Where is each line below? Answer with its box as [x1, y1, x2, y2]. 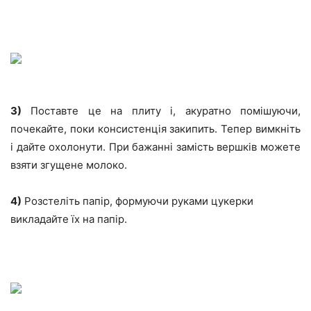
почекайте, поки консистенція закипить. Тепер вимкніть [10, 122, 301, 135]
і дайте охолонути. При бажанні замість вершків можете [10, 140, 301, 153]
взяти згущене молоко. [10, 158, 127, 171]
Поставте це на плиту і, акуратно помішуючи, [22, 104, 301, 117]
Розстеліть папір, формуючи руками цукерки [22, 194, 253, 208]
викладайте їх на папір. [10, 212, 127, 226]
